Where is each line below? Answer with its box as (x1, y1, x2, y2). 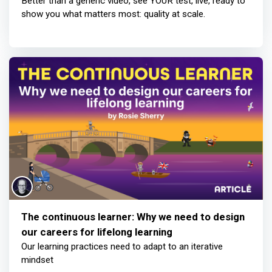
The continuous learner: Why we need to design (21, 211, 245, 223)
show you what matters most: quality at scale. (21, 8, 205, 20)
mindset (21, 254, 53, 266)
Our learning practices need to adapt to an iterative (21, 241, 223, 253)
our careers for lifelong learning (21, 226, 172, 239)
